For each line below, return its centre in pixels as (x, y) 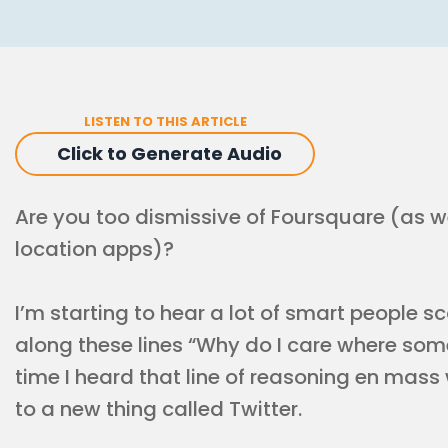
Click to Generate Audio (169, 153)
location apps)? (94, 249)
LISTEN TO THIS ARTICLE (165, 121)
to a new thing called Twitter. (158, 409)
